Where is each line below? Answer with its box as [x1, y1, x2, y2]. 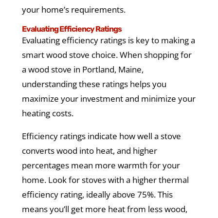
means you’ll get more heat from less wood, [21, 203, 187, 215]
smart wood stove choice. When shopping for [21, 49, 192, 61]
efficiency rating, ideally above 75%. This [21, 189, 173, 200]
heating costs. [21, 108, 73, 119]
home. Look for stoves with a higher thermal [21, 174, 189, 186]
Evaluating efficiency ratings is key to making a [21, 35, 195, 46]
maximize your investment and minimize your [21, 93, 196, 105]
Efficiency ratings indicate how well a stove [21, 130, 181, 142]
